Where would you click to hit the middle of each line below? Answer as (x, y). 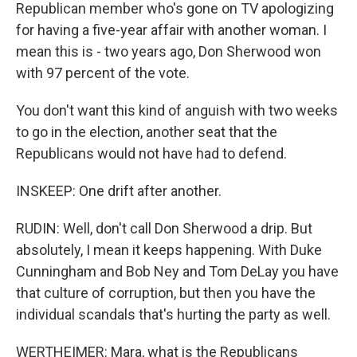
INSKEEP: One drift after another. (119, 191)
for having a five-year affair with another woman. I (171, 30)
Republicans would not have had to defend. (151, 153)
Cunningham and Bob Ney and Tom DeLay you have (177, 271)
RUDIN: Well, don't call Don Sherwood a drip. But (164, 228)
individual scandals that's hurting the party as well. (173, 314)
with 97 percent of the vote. (103, 73)
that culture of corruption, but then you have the (166, 293)
